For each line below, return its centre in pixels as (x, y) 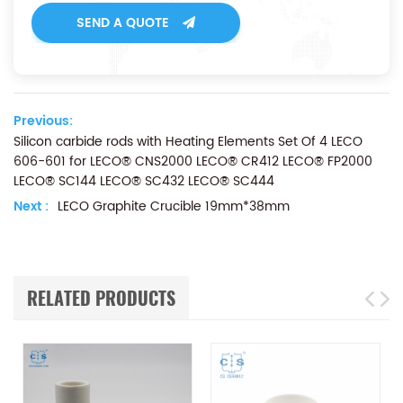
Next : (31, 206)
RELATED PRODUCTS (101, 298)
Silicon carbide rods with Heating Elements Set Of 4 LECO (188, 142)
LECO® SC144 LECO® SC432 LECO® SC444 (144, 181)
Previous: (43, 121)
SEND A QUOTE (123, 23)
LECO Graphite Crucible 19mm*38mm (174, 206)
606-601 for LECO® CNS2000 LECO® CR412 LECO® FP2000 (193, 161)
